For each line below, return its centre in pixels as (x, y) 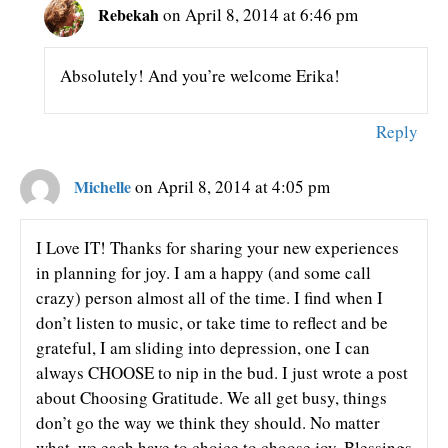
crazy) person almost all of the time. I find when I (209, 297)
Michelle (102, 186)
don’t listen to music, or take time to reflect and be (212, 322)
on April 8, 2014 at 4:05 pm (232, 186)
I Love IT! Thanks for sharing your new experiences (217, 247)
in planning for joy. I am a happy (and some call (203, 272)
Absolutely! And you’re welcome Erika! (200, 75)
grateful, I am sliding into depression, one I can (203, 347)
